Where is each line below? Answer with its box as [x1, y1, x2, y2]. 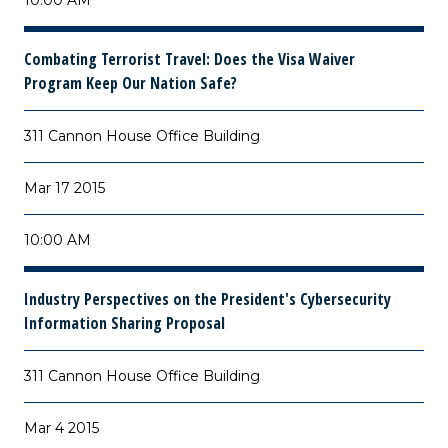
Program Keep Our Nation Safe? [24, 72, 237, 94]
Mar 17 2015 [24, 179, 105, 197]
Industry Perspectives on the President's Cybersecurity [24, 288, 391, 310]
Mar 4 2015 [24, 419, 99, 437]
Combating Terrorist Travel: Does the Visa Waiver [24, 48, 355, 70]
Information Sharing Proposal [24, 312, 225, 334]
